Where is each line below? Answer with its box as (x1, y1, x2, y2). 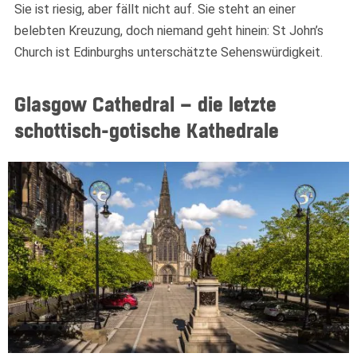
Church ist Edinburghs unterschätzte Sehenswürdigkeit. (14, 45, 323, 61)
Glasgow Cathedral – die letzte (14, 96, 277, 116)
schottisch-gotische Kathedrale (14, 122, 279, 142)
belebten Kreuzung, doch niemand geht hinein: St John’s (14, 23, 324, 39)
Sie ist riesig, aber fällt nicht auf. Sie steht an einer (14, 2, 296, 18)
